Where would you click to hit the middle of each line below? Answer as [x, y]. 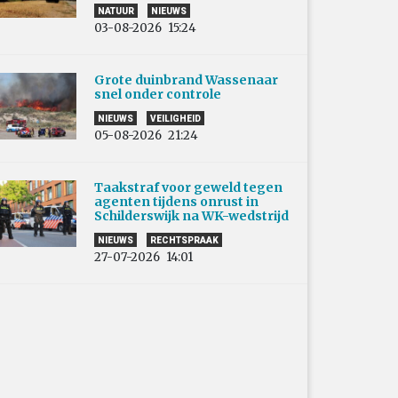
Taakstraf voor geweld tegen [188, 187]
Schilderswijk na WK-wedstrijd [191, 215]
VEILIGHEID [175, 118]
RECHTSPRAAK [184, 240]
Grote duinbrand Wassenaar [186, 80]
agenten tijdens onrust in [176, 201]
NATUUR [116, 11]
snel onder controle [158, 94]
